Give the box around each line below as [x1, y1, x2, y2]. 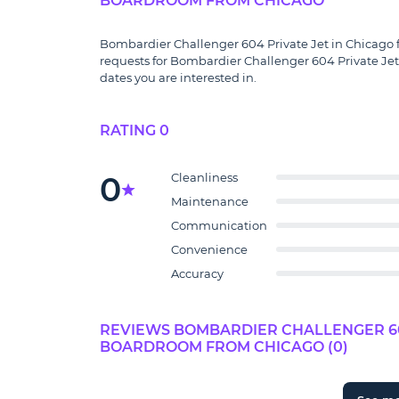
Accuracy [171, 266, 224, 281]
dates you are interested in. [100, 70, 256, 85]
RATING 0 [100, 122, 169, 139]
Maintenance [171, 194, 248, 208]
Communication [171, 218, 267, 232]
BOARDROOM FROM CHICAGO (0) [100, 338, 348, 355]
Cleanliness [171, 170, 238, 184]
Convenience [171, 242, 248, 256]
